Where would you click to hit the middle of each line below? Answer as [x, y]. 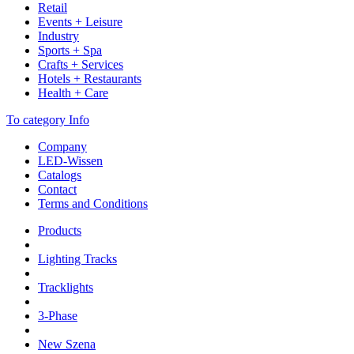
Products [60, 230]
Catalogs [60, 175]
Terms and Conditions [93, 203]
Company [62, 147]
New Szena [67, 344]
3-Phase [58, 316]
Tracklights [66, 287]
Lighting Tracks [77, 259]
